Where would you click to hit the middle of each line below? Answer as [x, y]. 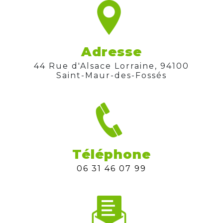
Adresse [111, 52]
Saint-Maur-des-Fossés [111, 75]
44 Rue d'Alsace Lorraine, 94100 [37, 66]
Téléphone [111, 154]
